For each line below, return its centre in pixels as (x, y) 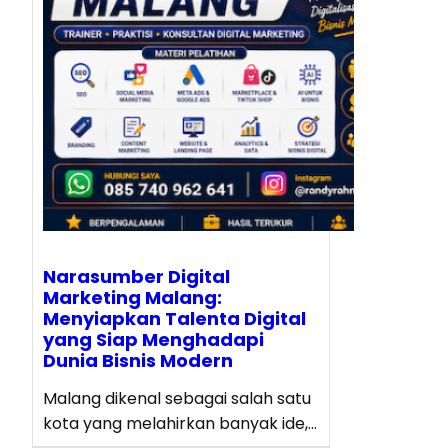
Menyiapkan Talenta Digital (174, 319)
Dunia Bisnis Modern (138, 361)
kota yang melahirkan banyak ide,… (180, 424)
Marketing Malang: (132, 298)
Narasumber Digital (136, 277)
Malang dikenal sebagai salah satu (177, 399)
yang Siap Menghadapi (153, 340)
